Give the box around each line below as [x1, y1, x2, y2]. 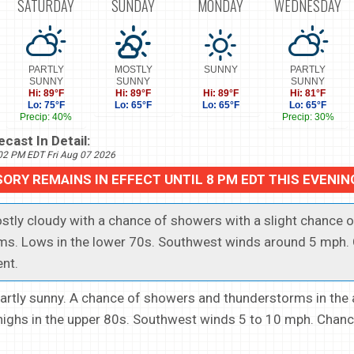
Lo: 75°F [27, 99, 65, 111]
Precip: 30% [281, 111, 334, 122]
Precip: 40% [20, 111, 73, 122]
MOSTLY [114, 63, 153, 75]
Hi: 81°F [290, 87, 326, 99]
